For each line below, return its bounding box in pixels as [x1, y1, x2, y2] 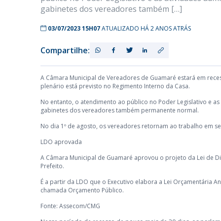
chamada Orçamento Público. [40, 186, 124, 194]
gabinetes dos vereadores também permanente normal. [40, 106, 199, 114]
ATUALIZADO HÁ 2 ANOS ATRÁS [102, 24, 191, 33]
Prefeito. [40, 162, 64, 170]
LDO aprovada [40, 138, 82, 146]
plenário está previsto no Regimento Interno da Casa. [40, 82, 190, 90]
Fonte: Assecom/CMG [40, 202, 100, 210]
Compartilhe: [40, 45, 90, 56]
